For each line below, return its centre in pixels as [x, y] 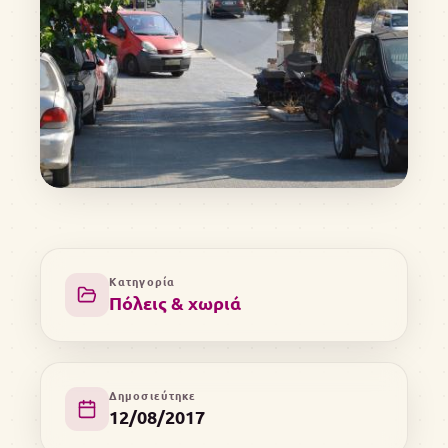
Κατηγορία [142, 281]
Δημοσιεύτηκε [153, 395]
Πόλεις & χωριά [175, 303]
